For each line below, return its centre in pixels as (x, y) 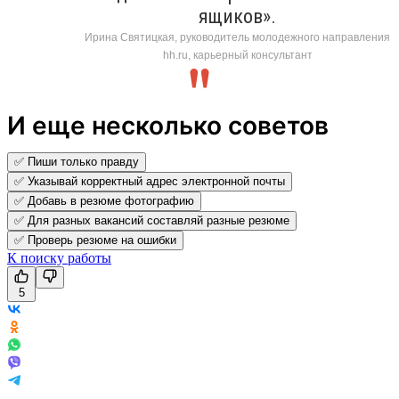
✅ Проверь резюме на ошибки (95, 240)
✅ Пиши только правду (77, 161)
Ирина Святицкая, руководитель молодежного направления (237, 37)
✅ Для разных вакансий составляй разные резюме (152, 220)
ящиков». (237, 16)
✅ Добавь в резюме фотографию (104, 200)
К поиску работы (59, 257)
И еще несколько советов (168, 125)
